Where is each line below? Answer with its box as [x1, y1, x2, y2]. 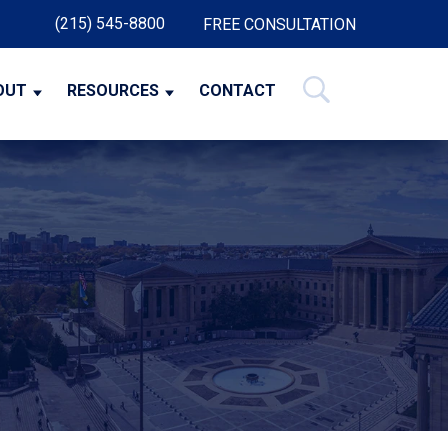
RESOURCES [67, 81, 159, 101]
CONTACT [199, 81, 276, 101]
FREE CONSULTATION [203, 15, 356, 34]
